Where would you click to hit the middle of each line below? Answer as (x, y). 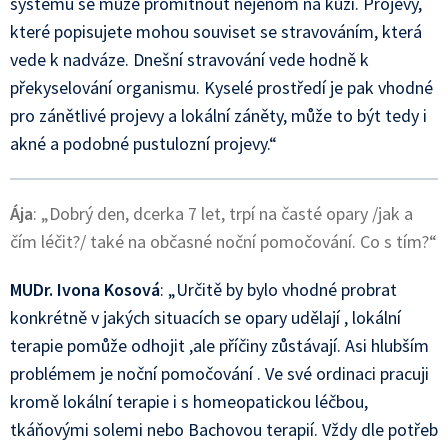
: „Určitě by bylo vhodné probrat (278, 289)
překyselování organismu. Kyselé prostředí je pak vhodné (221, 87)
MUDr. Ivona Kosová (85, 289)
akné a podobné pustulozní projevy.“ (143, 143)
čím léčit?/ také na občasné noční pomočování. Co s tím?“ (223, 241)
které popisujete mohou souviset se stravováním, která (216, 31)
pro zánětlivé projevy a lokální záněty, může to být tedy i (218, 115)
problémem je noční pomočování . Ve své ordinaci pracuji (219, 373)
